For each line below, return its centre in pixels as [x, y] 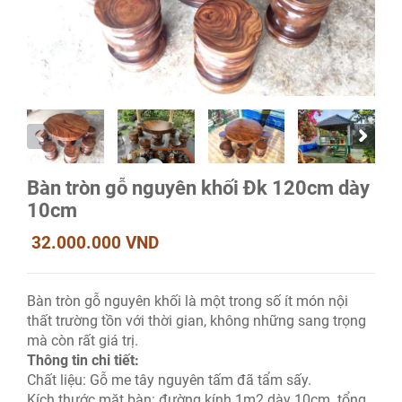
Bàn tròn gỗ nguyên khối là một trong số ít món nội [188, 301]
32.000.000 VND [95, 243]
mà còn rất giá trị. [83, 341]
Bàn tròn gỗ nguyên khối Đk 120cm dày [198, 188]
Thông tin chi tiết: [85, 361]
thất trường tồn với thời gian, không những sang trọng [197, 321]
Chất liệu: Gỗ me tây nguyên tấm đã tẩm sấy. [169, 380]
